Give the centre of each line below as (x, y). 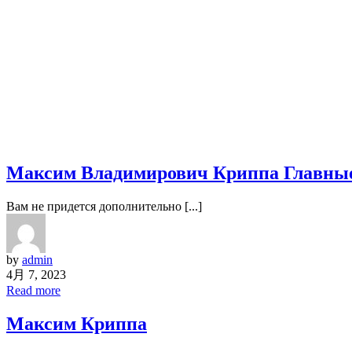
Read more (33, 290)
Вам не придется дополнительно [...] (104, 206)
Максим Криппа (77, 323)
